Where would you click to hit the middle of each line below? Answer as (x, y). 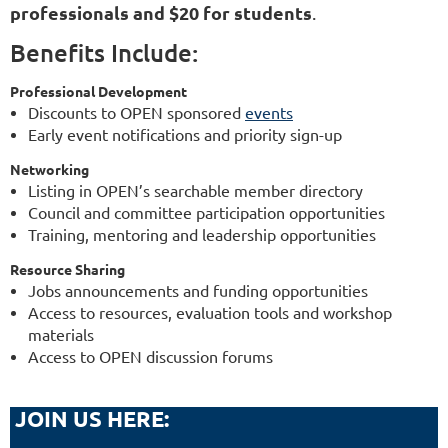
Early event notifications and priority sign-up (185, 134)
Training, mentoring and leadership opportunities (202, 234)
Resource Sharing (67, 269)
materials (63, 334)
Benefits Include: (107, 53)
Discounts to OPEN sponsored (136, 112)
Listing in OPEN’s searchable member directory (195, 190)
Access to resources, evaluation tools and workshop (210, 312)
